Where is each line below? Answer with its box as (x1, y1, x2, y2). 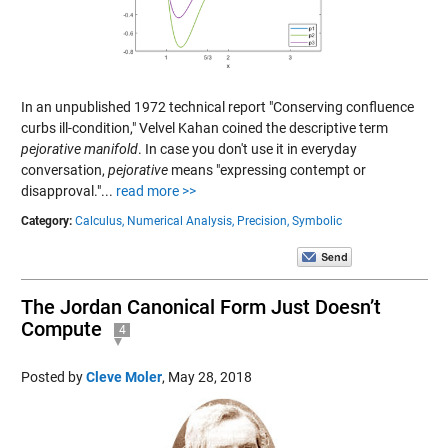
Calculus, (74, 213, 124, 228)
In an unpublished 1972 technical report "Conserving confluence (20, 98, 414, 115)
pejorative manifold (20, 140, 138, 157)
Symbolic (291, 213, 342, 228)
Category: (20, 213, 72, 228)
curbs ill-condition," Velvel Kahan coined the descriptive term (20, 119, 388, 136)
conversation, (20, 161, 108, 178)
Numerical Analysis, (126, 213, 234, 228)
